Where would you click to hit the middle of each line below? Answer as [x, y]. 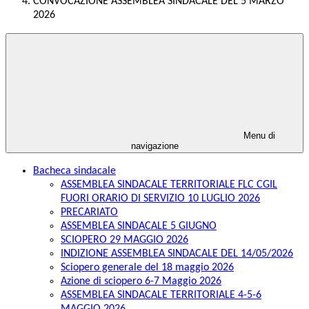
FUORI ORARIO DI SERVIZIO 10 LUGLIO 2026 [160, 199]
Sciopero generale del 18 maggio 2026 [147, 268]
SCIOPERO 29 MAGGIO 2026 [124, 240]
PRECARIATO [89, 213]
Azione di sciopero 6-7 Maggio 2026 [141, 282]
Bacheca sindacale [74, 171]
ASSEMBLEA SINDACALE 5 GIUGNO [139, 227]
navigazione [154, 146]
